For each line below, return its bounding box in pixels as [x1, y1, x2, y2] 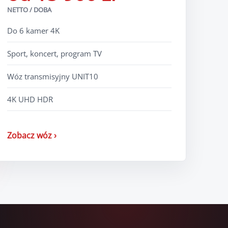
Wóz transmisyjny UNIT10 [7, 71, 98, 81]
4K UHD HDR [7, 94, 53, 104]
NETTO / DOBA [7, 5, 51, 14]
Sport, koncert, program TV [7, 48, 102, 59]
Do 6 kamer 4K [7, 25, 60, 36]
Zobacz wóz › [7, 129, 56, 141]
